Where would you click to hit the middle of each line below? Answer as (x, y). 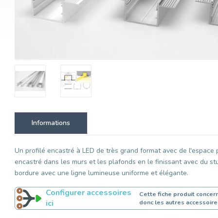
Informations (51, 123)
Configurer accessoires (89, 192)
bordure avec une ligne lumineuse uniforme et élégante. (101, 173)
